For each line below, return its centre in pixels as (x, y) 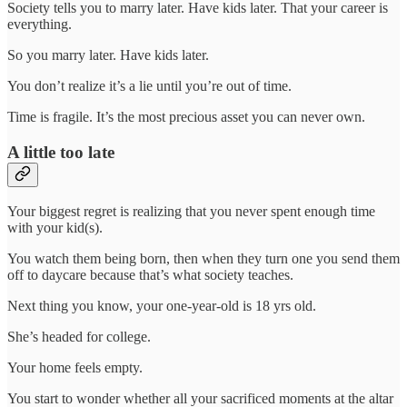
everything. (40, 24)
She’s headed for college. (79, 337)
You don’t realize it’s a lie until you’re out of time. (149, 85)
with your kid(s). (55, 228)
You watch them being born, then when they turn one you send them (203, 259)
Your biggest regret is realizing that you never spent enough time (191, 212)
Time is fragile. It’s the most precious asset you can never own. (186, 116)
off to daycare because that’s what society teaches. (150, 275)
